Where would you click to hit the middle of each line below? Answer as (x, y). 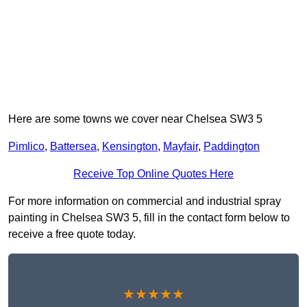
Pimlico (26, 147)
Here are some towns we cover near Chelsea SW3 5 (135, 119)
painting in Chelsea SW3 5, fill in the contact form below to (149, 218)
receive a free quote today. (72, 234)
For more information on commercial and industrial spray (145, 201)
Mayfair (181, 147)
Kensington (130, 147)
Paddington (232, 147)
